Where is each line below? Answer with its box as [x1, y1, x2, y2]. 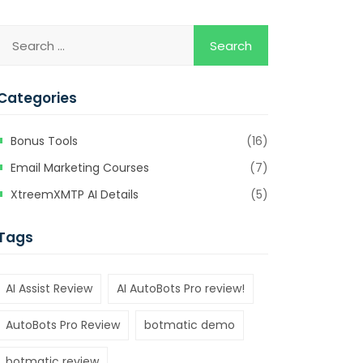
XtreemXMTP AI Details [11, 186, 139, 203]
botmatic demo [144, 317, 235, 333]
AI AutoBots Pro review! [117, 280, 245, 297]
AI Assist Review [6, 280, 92, 297]
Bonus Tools [11, 133, 78, 149]
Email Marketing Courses [11, 160, 149, 176]
